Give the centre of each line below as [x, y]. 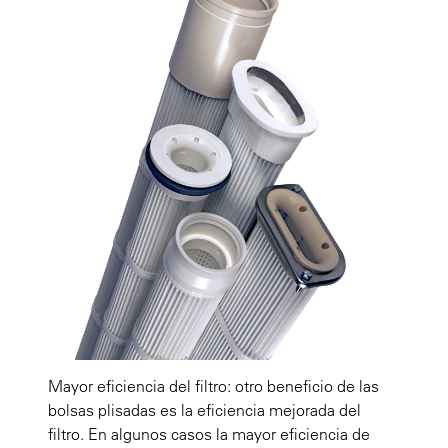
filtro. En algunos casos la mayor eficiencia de [209, 433]
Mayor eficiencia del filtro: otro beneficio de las [213, 385]
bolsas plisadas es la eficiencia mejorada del [204, 409]
